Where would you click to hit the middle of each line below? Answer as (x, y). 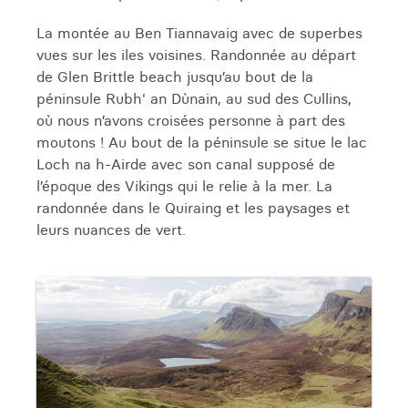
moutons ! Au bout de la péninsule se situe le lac (202, 142)
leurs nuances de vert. (111, 229)
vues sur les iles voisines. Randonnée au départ (196, 55)
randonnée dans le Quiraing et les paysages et (193, 208)
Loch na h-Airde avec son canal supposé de (186, 164)
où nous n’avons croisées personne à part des (191, 120)
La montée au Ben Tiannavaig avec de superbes (199, 33)
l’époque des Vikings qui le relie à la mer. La (184, 186)
